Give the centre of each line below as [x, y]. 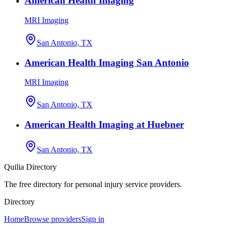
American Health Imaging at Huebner [104, 125]
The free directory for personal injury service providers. [93, 184]
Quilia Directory [30, 167]
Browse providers [53, 219]
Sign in [93, 219]
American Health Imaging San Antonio [107, 62]
